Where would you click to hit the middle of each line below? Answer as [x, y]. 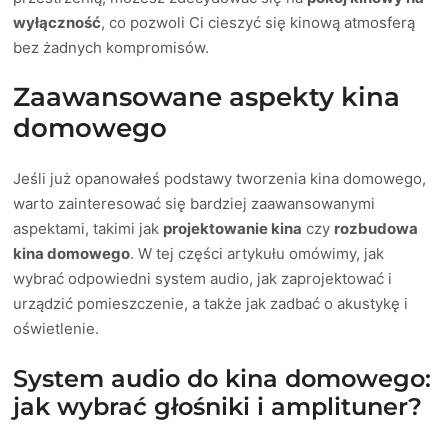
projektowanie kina [233, 228]
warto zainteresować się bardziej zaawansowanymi [194, 203]
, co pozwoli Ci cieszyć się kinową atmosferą [258, 22]
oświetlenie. [56, 328]
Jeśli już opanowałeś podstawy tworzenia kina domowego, [220, 178]
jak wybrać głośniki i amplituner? [218, 406]
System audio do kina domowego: [222, 378]
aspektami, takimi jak [88, 228]
